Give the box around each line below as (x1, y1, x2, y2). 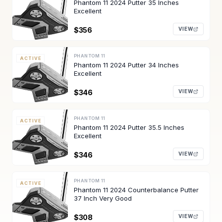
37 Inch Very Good (74, 194, 132, 202)
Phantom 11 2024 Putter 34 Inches (74, 61, 179, 69)
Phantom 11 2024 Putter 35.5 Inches (74, 123, 184, 131)
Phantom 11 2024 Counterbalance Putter (74, 186, 199, 194)
